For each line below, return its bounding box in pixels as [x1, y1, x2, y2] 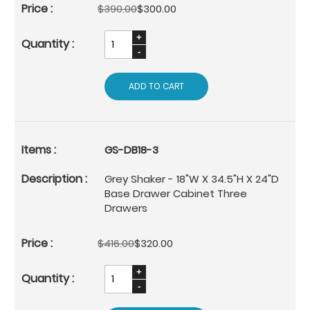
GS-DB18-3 [104, 142, 158, 157]
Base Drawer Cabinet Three [104, 185, 247, 201]
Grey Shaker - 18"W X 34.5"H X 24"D [104, 171, 279, 186]
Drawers [104, 200, 147, 215]
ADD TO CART [129, 80, 184, 92]
